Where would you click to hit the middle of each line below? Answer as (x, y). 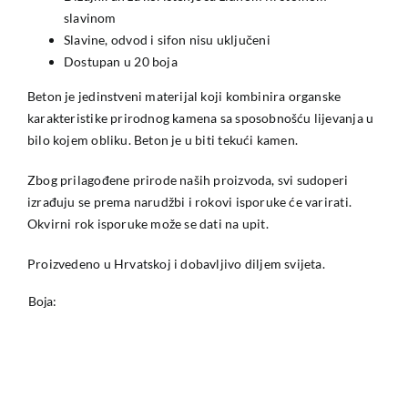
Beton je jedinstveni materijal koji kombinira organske (184, 97)
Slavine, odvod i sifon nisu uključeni (167, 40)
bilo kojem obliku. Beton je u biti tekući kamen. (163, 140)
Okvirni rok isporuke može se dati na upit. (148, 224)
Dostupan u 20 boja (120, 62)
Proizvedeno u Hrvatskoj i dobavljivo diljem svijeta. (176, 264)
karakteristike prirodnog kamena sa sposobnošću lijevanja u (200, 118)
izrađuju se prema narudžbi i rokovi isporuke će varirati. (189, 202)
